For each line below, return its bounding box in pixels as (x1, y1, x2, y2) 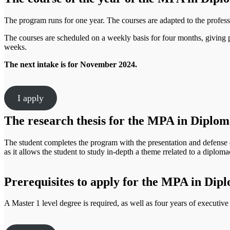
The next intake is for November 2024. (4, 60, 137, 69)
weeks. (4, 42, 27, 51)
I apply (17, 92, 44, 103)
